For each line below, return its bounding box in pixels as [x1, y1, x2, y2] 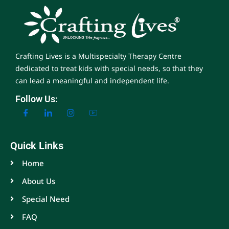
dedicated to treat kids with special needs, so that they [15, 63, 203, 73]
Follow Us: [15, 94, 58, 105]
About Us [21, 176, 55, 187]
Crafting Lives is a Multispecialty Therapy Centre [15, 51, 181, 61]
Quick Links [10, 140, 63, 152]
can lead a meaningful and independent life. [15, 75, 169, 85]
